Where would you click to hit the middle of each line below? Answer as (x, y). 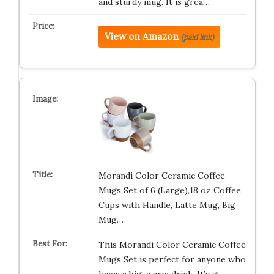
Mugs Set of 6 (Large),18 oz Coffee (169, 190)
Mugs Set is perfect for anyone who (172, 259)
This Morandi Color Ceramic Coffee (172, 245)
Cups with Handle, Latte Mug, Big (167, 205)
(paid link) (197, 37)
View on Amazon (141, 36)
